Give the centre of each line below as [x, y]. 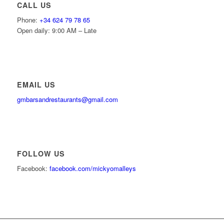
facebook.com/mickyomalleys [92, 168]
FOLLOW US [41, 154]
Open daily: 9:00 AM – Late [56, 30]
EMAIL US [36, 85]
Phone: [28, 20]
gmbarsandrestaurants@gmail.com [67, 99]
